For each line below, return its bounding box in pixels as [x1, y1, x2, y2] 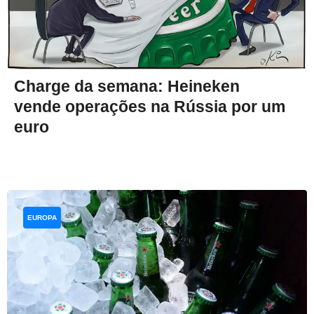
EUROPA [27, 214, 57, 222]
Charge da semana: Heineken [14, 77, 240, 96]
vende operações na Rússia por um [14, 97, 285, 116]
